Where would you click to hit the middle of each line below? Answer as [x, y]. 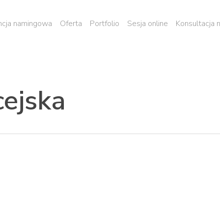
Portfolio [105, 24]
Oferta [71, 24]
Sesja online [148, 24]
